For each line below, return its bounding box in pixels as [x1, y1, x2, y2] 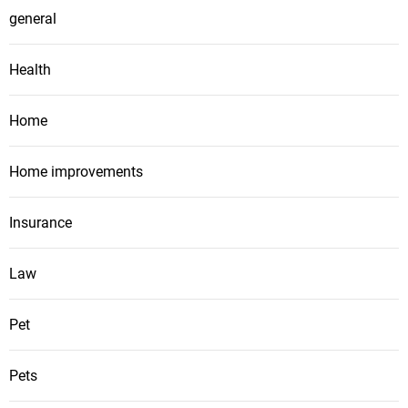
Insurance [9, 213, 72, 231]
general [9, 9, 56, 27]
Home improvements [9, 162, 143, 180]
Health [9, 60, 51, 78]
